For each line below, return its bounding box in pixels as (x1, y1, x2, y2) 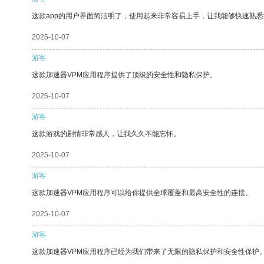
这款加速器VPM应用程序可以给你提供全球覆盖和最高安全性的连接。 (32, 188, 252, 197)
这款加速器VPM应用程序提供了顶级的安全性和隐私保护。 (32, 70, 217, 79)
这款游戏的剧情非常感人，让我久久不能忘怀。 (32, 129, 180, 138)
